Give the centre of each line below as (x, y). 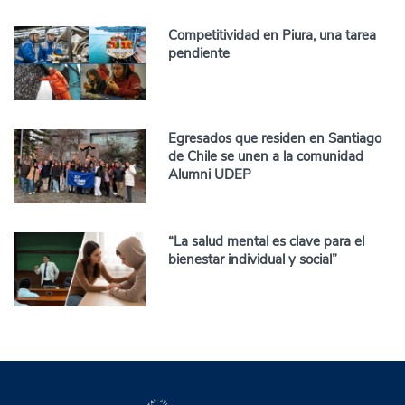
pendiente (199, 53)
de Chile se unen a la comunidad (266, 156)
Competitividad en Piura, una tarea (273, 35)
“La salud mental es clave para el (267, 242)
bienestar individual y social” (253, 260)
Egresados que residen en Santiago (275, 138)
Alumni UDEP (210, 174)
